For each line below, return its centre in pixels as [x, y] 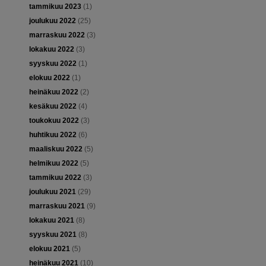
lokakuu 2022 [51, 50]
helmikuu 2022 [53, 164]
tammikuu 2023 [55, 7]
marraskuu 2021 [57, 206]
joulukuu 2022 [52, 21]
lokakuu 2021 [51, 221]
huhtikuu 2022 [53, 135]
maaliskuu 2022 [56, 149]
